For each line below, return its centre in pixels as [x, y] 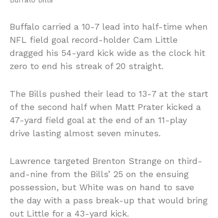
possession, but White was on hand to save [102, 187]
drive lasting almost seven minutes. [85, 133]
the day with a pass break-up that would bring [109, 200]
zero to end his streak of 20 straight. [87, 66]
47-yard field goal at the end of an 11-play [98, 120]
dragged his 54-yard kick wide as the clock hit [108, 53]
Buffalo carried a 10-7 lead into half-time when [109, 26]
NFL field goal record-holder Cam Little [94, 39]
